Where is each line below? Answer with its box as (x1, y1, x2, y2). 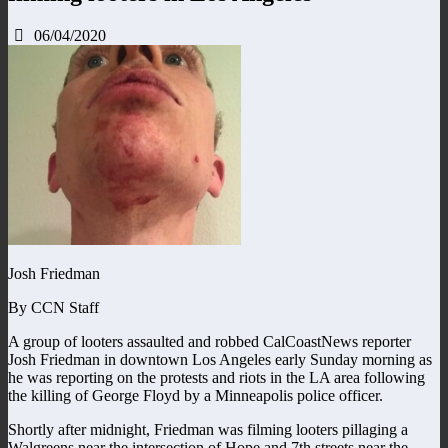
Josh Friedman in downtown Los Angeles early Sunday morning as (8, 350, 432, 368)
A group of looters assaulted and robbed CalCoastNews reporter (8, 332, 411, 350)
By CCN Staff (8, 298, 99, 316)
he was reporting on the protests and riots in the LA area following (8, 368, 425, 386)
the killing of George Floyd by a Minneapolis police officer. (8, 386, 383, 404)
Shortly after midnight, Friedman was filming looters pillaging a (8, 420, 408, 438)
